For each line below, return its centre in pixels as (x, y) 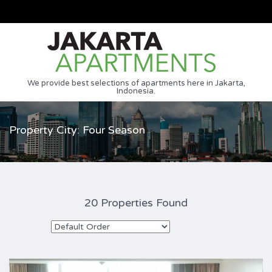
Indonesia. (136, 91)
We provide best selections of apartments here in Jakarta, (136, 83)
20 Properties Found (136, 203)
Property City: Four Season (77, 130)
